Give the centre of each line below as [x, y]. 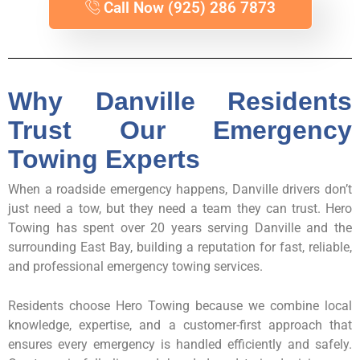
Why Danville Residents [180, 102]
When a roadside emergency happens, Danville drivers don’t [180, 190]
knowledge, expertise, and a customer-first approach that [180, 325]
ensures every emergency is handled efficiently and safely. [180, 345]
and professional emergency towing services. [135, 267]
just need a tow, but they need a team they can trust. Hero [180, 209]
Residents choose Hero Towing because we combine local [180, 306]
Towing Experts [104, 160]
